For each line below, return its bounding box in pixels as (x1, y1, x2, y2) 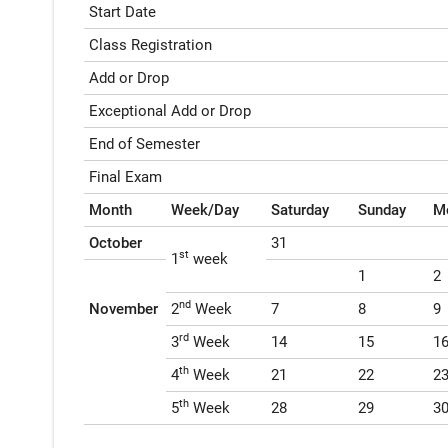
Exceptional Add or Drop (88, 101, 251, 120)
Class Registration (88, 35, 212, 54)
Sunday (357, 200, 406, 219)
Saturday (270, 200, 329, 219)
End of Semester (88, 134, 200, 153)
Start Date (88, 2, 156, 21)
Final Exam (88, 167, 162, 186)
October (88, 233, 142, 252)
